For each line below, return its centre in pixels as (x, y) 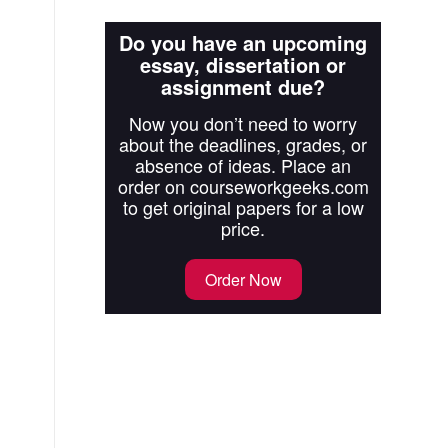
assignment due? (243, 86)
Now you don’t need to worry (243, 123)
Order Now (243, 279)
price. (243, 228)
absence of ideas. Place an (243, 165)
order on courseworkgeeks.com (243, 186)
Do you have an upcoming (243, 42)
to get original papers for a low (243, 207)
